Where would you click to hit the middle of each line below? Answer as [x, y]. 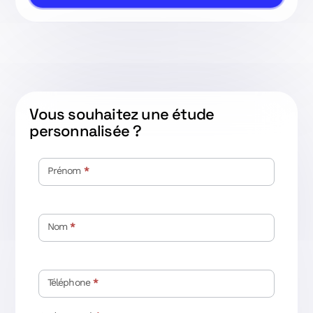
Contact [54, 151]
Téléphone [70, 282]
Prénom [65, 170]
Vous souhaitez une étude [122, 114]
